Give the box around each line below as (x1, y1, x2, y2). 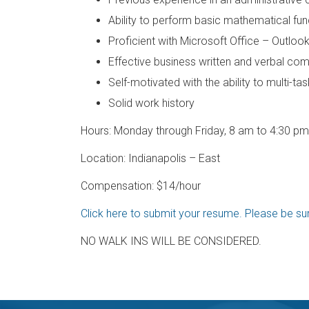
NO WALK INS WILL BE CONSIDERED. (81, 235, 261, 248)
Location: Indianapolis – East (81, 152, 220, 165)
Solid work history (108, 97, 195, 110)
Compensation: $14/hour (81, 179, 201, 192)
